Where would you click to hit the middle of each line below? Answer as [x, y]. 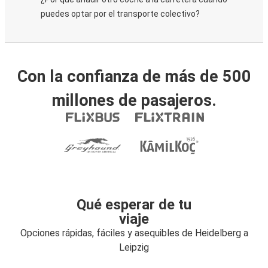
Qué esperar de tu [134, 205]
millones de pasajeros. [134, 100]
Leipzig [134, 247]
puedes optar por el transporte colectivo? [120, 14]
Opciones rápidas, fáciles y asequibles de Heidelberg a [134, 233]
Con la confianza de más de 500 [134, 77]
